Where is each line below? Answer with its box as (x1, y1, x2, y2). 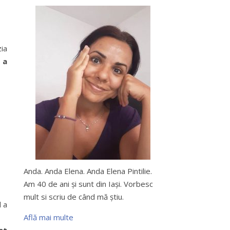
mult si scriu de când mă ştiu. (24, 191, 124, 202)
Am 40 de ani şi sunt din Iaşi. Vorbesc (24, 179, 153, 189)
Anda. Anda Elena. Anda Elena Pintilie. (24, 166, 152, 176)
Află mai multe (24, 212, 73, 222)
